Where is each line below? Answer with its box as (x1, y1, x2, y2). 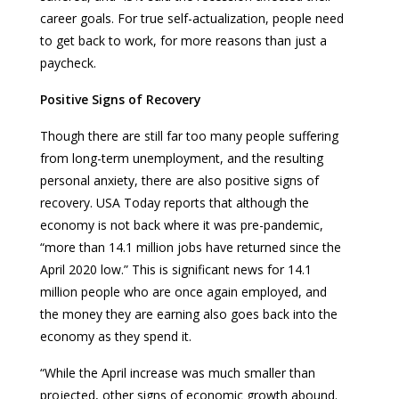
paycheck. (40, 53, 100, 71)
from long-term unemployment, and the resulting (40, 149, 323, 167)
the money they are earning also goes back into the (40, 305, 338, 322)
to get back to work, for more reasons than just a (40, 31, 327, 49)
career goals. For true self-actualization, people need (40, 9, 344, 27)
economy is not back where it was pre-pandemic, (40, 216, 323, 233)
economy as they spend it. (40, 327, 195, 345)
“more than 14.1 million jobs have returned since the (40, 238, 341, 256)
